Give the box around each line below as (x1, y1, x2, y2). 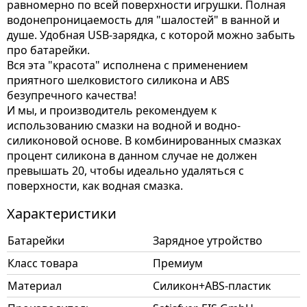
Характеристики (7, 204, 116, 223)
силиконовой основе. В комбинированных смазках (7, 133, 281, 148)
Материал (8, 278, 62, 293)
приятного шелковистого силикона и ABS (7, 73, 230, 88)
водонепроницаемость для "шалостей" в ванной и (7, 12, 280, 27)
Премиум (153, 256, 203, 271)
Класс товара (8, 256, 78, 271)
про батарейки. (7, 42, 90, 58)
